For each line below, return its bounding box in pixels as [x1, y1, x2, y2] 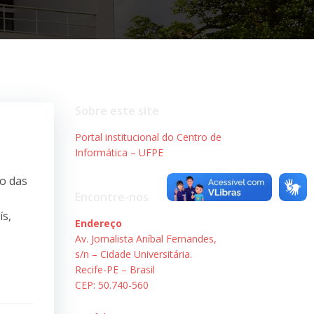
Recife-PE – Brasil [74, 262, 155, 276]
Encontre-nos [74, 189, 149, 205]
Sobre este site [74, 102, 159, 118]
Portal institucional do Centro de [74, 130, 221, 144]
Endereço [74, 216, 122, 230]
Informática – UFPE [74, 145, 163, 159]
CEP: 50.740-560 [74, 278, 149, 292]
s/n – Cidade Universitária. [74, 247, 192, 261]
